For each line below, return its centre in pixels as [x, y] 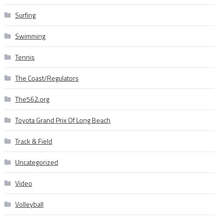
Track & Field [33, 141]
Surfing [25, 15]
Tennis [25, 57]
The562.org [32, 99]
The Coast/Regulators [47, 78]
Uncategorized [36, 162]
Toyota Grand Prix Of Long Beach [63, 120]
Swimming [30, 36]
